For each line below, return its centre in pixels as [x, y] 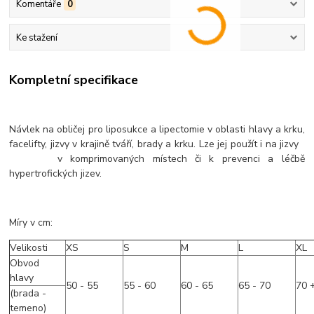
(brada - [28, 293]
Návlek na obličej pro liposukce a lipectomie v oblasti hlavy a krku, [157, 129]
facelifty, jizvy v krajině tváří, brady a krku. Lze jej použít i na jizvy [157, 144]
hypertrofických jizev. [56, 173]
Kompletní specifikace [74, 80]
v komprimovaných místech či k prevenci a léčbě [157, 159]
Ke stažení [36, 37]
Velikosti [29, 248]
